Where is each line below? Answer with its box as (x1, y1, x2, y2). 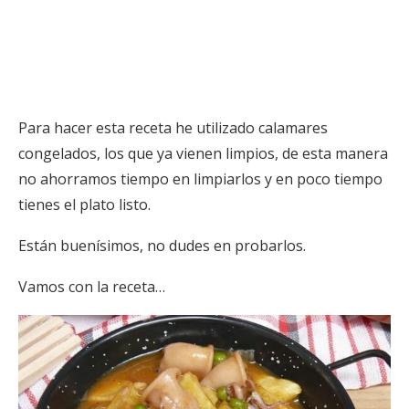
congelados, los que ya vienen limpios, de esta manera (18, 142, 388, 163)
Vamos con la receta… (18, 276, 165, 297)
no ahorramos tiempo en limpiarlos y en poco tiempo (18, 168, 383, 189)
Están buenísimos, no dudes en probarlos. (18, 235, 306, 256)
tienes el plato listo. (18, 194, 151, 215)
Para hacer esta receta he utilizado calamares (18, 117, 328, 138)
